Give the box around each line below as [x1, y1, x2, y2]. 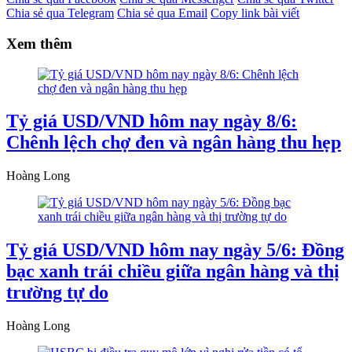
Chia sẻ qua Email [117, 6, 207, 20]
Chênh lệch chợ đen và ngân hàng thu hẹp [6, 132, 341, 153]
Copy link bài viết [211, 6, 299, 20]
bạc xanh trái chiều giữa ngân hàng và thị [6, 261, 339, 282]
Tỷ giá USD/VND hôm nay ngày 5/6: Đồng [6, 240, 344, 261]
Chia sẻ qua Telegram [6, 6, 114, 20]
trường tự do [6, 282, 108, 303]
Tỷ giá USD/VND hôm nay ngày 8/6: [6, 111, 297, 132]
